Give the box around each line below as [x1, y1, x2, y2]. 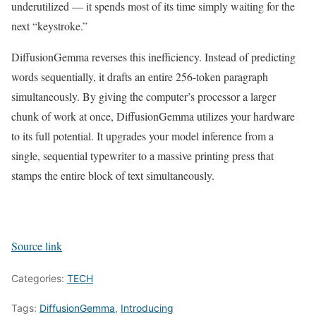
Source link [11, 238, 62, 253]
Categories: [11, 272, 67, 284]
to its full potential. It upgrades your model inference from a [11, 128, 274, 143]
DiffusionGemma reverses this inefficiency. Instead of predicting [11, 49, 296, 64]
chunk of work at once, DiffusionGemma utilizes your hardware [11, 108, 295, 123]
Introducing [121, 301, 174, 314]
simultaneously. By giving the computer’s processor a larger [11, 88, 276, 104]
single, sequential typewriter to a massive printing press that [11, 147, 274, 163]
